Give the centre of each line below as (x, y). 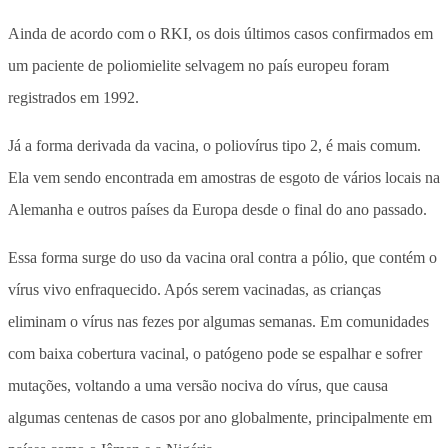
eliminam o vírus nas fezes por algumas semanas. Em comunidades (218, 321)
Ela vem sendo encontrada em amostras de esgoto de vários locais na (224, 177)
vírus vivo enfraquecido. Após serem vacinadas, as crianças (194, 289)
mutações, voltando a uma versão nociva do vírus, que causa (198, 385)
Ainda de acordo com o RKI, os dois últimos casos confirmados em (220, 33)
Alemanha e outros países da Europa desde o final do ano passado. (217, 209)
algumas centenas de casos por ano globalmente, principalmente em (220, 417)
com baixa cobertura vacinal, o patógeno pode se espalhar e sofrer (215, 353)
